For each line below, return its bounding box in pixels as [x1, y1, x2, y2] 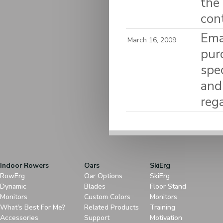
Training [150, 203, 175, 212]
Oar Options [84, 171, 122, 181]
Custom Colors [84, 192, 130, 202]
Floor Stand [150, 182, 186, 191]
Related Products [84, 203, 139, 212]
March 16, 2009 [127, 35, 176, 45]
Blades [84, 182, 106, 191]
